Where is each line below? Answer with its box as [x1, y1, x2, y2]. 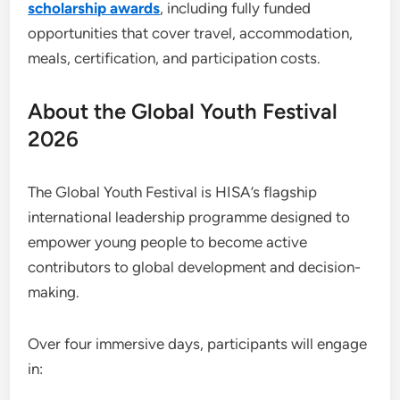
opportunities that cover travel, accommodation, [28, 24, 354, 42]
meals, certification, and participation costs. [28, 49, 321, 67]
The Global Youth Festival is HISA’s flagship [28, 183, 318, 201]
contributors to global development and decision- [28, 258, 362, 276]
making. [28, 283, 80, 301]
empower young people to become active [28, 233, 308, 251]
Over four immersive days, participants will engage [28, 335, 368, 353]
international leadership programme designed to [28, 208, 351, 226]
